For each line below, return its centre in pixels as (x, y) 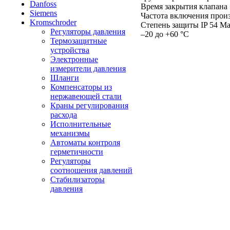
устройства (70, 50)
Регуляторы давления (88, 32)
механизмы (70, 133)
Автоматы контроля (85, 142)
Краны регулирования (89, 106)
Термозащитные (79, 41)
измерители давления (88, 69)
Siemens (43, 13)
